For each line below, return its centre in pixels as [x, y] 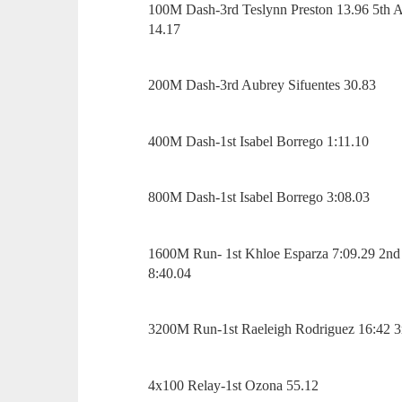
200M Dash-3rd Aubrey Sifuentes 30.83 [264, 85]
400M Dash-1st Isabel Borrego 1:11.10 [261, 141]
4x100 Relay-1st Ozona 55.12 [236, 385]
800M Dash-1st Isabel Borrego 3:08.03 [261, 197]
